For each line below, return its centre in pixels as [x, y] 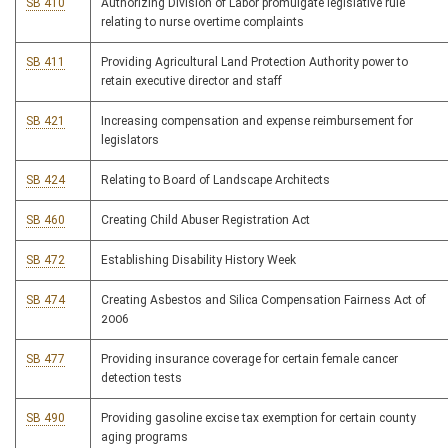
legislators [130, 140]
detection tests [141, 378]
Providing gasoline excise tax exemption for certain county [258, 418]
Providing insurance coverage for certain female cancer [249, 359]
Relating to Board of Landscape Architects [215, 180]
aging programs [144, 437]
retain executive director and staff [191, 81]
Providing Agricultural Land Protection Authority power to [254, 62]
